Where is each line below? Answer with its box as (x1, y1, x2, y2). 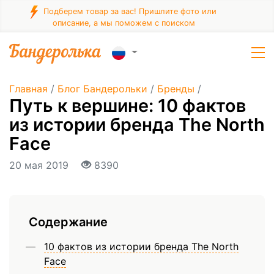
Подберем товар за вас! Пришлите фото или (41, 7, 217, 17)
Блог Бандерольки (57, 83, 147, 95)
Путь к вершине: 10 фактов (9, 95, 246, 116)
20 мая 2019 (9, 159, 72, 171)
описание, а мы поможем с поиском (52, 18, 195, 28)
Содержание (29, 215, 108, 230)
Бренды (157, 83, 194, 95)
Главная (9, 83, 48, 95)
